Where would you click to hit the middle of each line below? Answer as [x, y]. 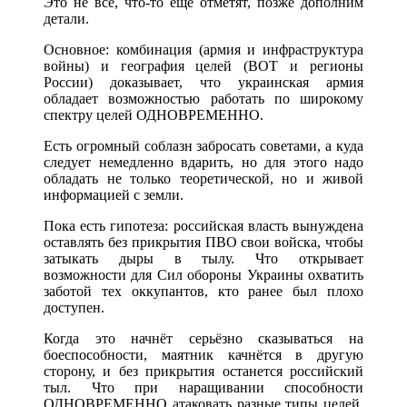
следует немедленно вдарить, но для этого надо [203, 163]
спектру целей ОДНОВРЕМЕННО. [154, 115]
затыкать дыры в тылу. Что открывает [203, 259]
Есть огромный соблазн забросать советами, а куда [203, 146]
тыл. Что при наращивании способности [203, 388]
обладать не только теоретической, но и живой [203, 179]
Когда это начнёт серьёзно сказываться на [203, 339]
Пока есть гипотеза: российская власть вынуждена [203, 226]
